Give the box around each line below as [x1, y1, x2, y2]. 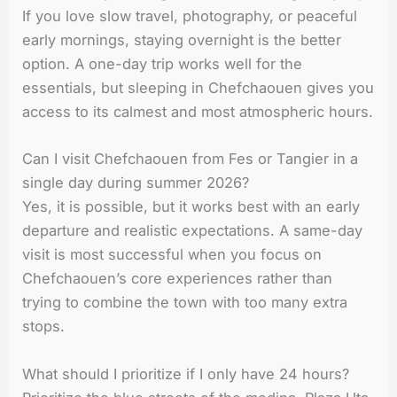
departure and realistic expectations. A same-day [22, 222, 363, 240]
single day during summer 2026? [22, 174, 250, 192]
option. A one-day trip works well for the [22, 55, 303, 74]
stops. [22, 317, 66, 336]
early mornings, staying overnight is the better [22, 31, 342, 50]
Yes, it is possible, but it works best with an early [22, 198, 361, 216]
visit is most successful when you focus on [22, 245, 323, 264]
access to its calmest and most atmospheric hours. [22, 103, 374, 121]
